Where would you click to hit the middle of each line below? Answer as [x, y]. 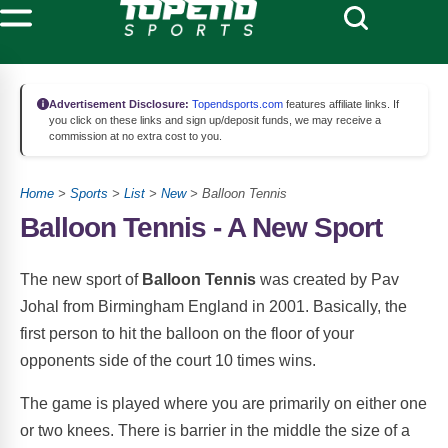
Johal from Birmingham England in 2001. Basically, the [213, 306]
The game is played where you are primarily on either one [223, 403]
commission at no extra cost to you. [135, 136]
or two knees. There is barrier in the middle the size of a [215, 430]
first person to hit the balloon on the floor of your [187, 333]
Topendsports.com [236, 104]
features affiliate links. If [341, 104]
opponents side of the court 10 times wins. [168, 360]
